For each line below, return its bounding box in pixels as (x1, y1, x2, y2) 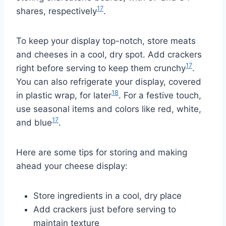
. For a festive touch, (119, 90, 201, 100)
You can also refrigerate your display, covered (16, 76, 201, 87)
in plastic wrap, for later (16, 90, 111, 100)
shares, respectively (16, 6, 97, 16)
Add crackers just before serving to (33, 204, 176, 214)
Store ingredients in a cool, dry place (33, 190, 182, 201)
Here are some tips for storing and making (16, 147, 187, 157)
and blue (16, 117, 52, 128)
